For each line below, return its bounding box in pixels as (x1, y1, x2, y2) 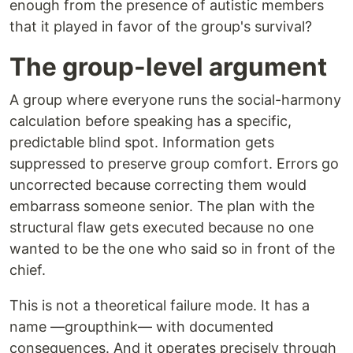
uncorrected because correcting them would (9, 176, 307, 194)
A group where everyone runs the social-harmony (9, 91, 341, 109)
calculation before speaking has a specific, (9, 113, 292, 130)
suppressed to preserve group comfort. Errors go (9, 155, 339, 173)
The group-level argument (9, 51, 327, 83)
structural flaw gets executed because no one (9, 219, 314, 236)
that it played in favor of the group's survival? (9, 18, 312, 35)
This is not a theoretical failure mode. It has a (9, 297, 310, 314)
